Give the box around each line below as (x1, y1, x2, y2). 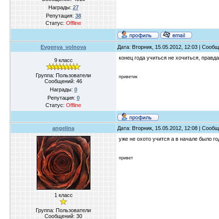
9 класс (54, 57, 73, 64)
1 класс (54, 192, 73, 198)
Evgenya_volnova (41, 44, 86, 50)
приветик (119, 74, 137, 79)
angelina (52, 125, 74, 131)
